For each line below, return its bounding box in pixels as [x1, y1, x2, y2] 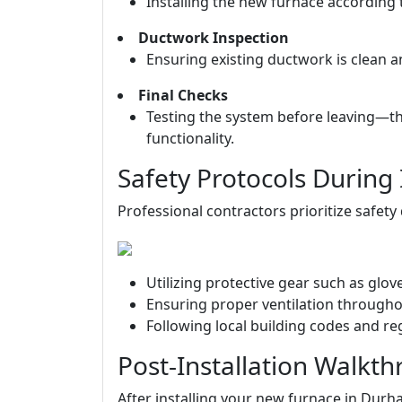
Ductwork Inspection [138, 28, 289, 48]
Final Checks [138, 85, 228, 105]
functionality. [146, 128, 234, 148]
